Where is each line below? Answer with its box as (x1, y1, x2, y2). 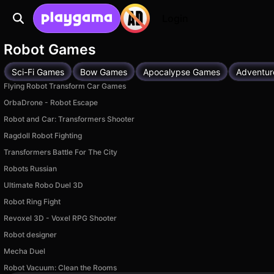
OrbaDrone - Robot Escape (4, 98, 98, 107)
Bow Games (80, 66, 127, 77)
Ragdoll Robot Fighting (4, 131, 82, 140)
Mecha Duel (4, 246, 45, 256)
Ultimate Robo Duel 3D (4, 180, 83, 190)
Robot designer (4, 230, 57, 239)
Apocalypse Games (143, 66, 220, 77)
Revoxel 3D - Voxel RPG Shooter (4, 213, 117, 223)
